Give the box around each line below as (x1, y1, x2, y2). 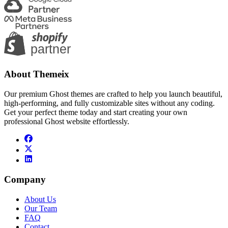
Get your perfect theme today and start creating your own (4, 107, 187, 117)
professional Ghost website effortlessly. (4, 117, 129, 126)
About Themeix (4, 68, 69, 79)
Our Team (24, 204, 57, 213)
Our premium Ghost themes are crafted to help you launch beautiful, (4, 89, 222, 98)
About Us (24, 195, 56, 204)
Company (4, 174, 46, 185)
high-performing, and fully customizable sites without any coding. (4, 98, 215, 107)
